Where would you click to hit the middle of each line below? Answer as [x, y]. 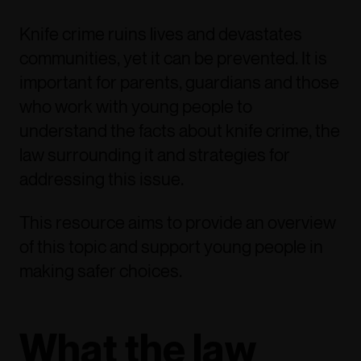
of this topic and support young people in [171, 247]
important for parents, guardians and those [179, 82]
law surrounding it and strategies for [155, 155]
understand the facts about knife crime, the [180, 131]
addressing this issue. [102, 179]
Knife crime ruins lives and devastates [161, 34]
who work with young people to [136, 106]
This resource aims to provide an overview [178, 222]
